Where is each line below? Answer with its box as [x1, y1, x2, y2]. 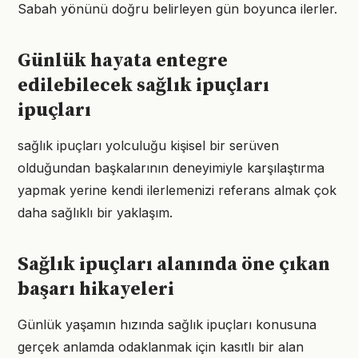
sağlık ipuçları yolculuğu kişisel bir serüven [18, 137, 279, 153]
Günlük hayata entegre [18, 49, 228, 73]
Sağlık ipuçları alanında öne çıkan [18, 253, 330, 276]
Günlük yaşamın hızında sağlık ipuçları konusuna [18, 316, 316, 332]
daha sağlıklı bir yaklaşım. [18, 205, 173, 221]
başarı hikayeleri [18, 277, 174, 301]
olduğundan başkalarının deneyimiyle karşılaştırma [18, 160, 324, 176]
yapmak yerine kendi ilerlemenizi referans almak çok [18, 182, 336, 198]
